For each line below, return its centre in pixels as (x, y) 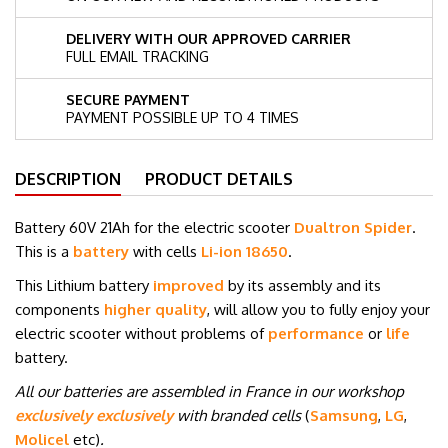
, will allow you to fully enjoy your (318, 309)
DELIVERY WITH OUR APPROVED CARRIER (208, 38)
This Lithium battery (84, 285)
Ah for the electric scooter (203, 227)
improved (188, 285)
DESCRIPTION (68, 179)
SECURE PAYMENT (128, 99)
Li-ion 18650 (244, 251)
